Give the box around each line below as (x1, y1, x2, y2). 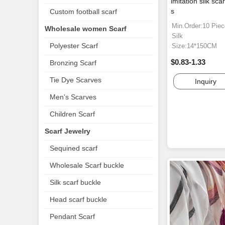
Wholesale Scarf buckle (50, 161, 124, 169)
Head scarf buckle (50, 195, 107, 203)
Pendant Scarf (50, 212, 95, 220)
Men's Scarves (50, 93, 96, 101)
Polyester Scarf (50, 42, 98, 50)
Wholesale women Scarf (45, 25, 127, 33)
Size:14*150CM (172, 42, 217, 50)
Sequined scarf (50, 144, 97, 152)
